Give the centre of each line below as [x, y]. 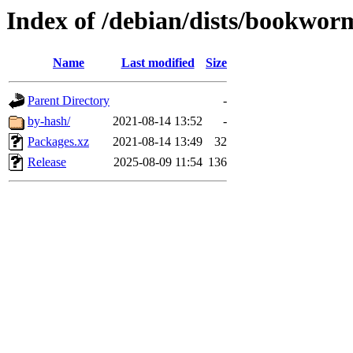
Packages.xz [58, 142]
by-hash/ [49, 121]
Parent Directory [69, 101]
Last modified [158, 63]
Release [47, 162]
